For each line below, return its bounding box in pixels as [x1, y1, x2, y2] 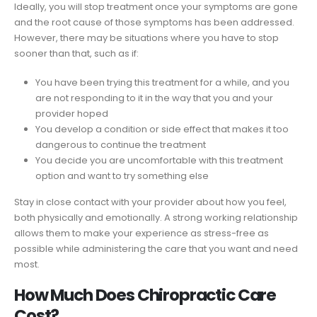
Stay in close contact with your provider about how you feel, [14, 195, 287, 209]
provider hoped [35, 106, 108, 120]
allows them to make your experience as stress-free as [14, 226, 269, 240]
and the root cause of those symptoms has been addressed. [14, 16, 294, 30]
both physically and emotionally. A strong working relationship [14, 210, 298, 224]
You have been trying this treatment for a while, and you [35, 75, 289, 89]
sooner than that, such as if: [14, 47, 139, 61]
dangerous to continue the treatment [35, 137, 206, 151]
